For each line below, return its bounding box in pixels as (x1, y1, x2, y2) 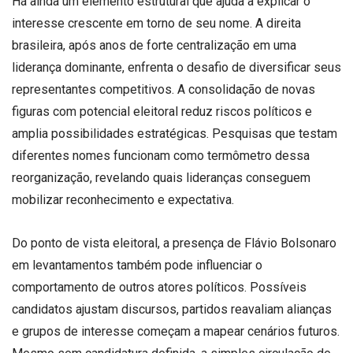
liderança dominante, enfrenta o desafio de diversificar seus (12, 59, 341, 75)
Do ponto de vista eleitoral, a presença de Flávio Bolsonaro (12, 236, 336, 251)
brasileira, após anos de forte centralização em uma (12, 37, 296, 53)
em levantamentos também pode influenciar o (12, 258, 262, 273)
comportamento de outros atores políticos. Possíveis (12, 280, 307, 295)
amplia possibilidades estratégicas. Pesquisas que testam (12, 125, 337, 141)
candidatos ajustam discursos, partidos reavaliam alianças (12, 302, 332, 318)
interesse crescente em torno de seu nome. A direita (12, 15, 301, 31)
